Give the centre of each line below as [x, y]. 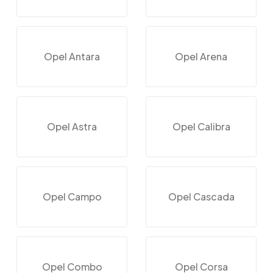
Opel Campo [72, 196]
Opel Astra [72, 126]
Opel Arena [201, 56]
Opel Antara [72, 56]
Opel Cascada [201, 196]
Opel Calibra [201, 126]
